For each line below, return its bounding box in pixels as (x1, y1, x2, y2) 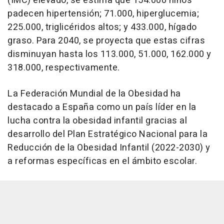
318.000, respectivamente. (7, 61, 120, 75)
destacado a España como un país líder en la (7, 100, 196, 114)
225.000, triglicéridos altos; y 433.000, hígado (7, 20, 197, 34)
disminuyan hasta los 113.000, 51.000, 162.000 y (7, 47, 211, 61)
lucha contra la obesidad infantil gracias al (7, 114, 187, 128)
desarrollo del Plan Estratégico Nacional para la (7, 127, 207, 141)
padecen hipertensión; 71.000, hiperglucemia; (7, 7, 199, 21)
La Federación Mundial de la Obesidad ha (7, 87, 181, 101)
